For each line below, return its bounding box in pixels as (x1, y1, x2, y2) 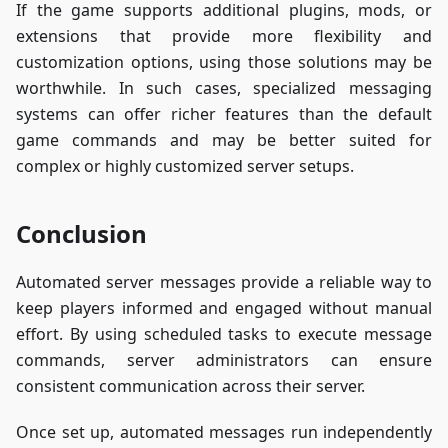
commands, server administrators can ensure (16, 349, 432, 372)
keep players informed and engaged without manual (16, 297, 432, 320)
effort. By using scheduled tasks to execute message (16, 323, 432, 346)
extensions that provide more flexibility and (16, 25, 432, 48)
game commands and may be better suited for (16, 129, 432, 152)
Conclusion (16, 217, 147, 251)
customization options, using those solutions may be (16, 51, 432, 74)
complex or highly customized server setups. (16, 155, 354, 178)
